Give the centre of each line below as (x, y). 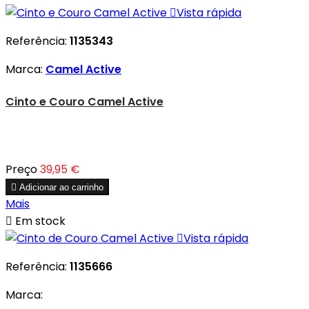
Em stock (39, 221)
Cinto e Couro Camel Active (84, 101)
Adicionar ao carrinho (61, 188)
